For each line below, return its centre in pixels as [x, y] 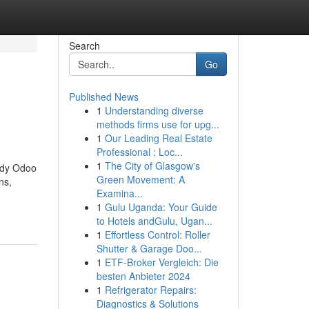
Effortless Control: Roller [157, 235]
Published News [103, 97]
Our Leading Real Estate [158, 138]
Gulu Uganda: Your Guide [161, 207]
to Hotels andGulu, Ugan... [154, 221]
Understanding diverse [154, 110]
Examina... [119, 193]
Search [84, 46]
